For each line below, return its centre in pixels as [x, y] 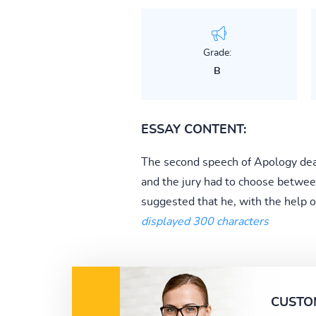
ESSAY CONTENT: [193, 129]
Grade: [217, 53]
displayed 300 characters [205, 221]
